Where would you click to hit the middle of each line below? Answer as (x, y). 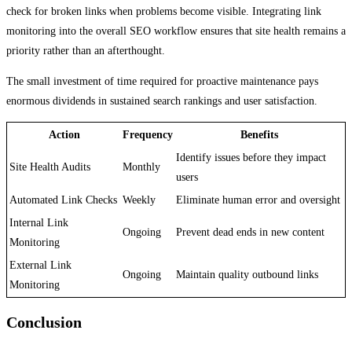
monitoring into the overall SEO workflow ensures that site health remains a (176, 31)
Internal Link (39, 223)
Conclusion (44, 323)
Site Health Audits (50, 167)
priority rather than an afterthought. (86, 51)
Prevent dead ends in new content (250, 233)
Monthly (141, 167)
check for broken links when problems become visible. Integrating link (164, 12)
